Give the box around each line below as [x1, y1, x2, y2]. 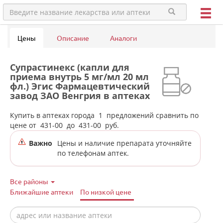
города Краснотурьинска [10, 99, 126, 111]
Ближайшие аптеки [10, 187, 73, 196]
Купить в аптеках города [10, 111, 99, 120]
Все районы [10, 177, 50, 186]
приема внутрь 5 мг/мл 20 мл [10, 71, 149, 83]
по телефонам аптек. [57, 148, 129, 158]
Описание [57, 33, 89, 42]
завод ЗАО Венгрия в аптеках [10, 90, 150, 102]
